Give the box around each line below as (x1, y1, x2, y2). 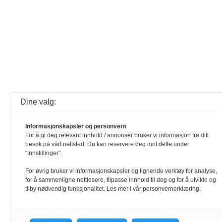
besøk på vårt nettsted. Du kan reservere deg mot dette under (25, 141, 189, 148)
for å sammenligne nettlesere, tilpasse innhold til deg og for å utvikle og (25, 176, 216, 183)
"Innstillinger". (25, 150, 62, 157)
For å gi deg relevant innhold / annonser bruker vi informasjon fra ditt (25, 132, 209, 139)
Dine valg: (20, 98, 56, 106)
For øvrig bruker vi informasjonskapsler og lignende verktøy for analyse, (25, 167, 217, 174)
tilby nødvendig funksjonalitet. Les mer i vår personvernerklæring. (25, 185, 201, 192)
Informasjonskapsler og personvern (25, 123, 126, 130)
